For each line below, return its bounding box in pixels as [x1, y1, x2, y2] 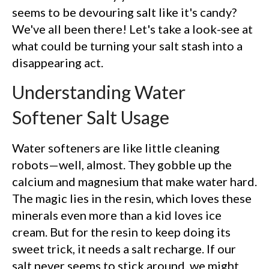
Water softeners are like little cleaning [12, 140, 220, 155]
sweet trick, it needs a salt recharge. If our [12, 241, 236, 256]
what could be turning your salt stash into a [12, 38, 243, 53]
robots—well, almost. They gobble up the [12, 157, 232, 172]
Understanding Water [12, 80, 186, 103]
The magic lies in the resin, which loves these [12, 190, 252, 205]
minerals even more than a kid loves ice [12, 207, 222, 222]
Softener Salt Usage [12, 106, 169, 128]
